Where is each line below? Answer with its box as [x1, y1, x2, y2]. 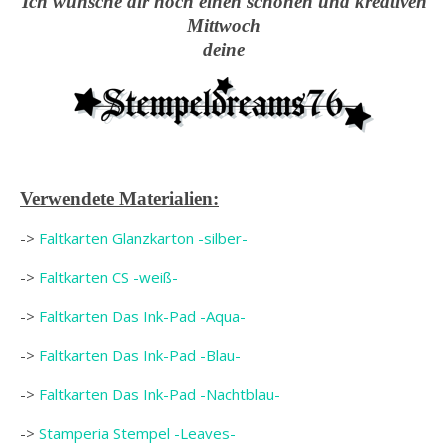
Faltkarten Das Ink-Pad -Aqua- [39, 306, 246, 326]
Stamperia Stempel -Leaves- [39, 423, 236, 443]
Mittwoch [187, 15, 261, 36]
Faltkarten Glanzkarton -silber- [39, 228, 248, 248]
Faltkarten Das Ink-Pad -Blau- [39, 345, 241, 365]
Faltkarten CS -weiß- [39, 267, 178, 287]
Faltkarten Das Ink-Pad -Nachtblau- [39, 384, 280, 404]
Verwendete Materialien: [20, 188, 219, 209]
